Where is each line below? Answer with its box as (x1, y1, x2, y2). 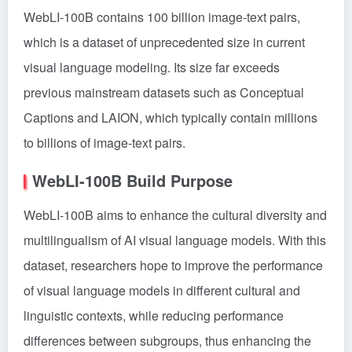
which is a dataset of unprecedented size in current (24, 33, 305, 51)
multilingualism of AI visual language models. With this (24, 231, 326, 249)
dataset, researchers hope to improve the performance (24, 256, 323, 274)
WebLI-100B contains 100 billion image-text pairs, (24, 8, 300, 26)
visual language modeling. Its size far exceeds (24, 58, 280, 76)
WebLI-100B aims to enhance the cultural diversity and (24, 206, 327, 224)
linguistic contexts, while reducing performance (24, 306, 284, 324)
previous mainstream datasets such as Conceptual (24, 83, 304, 101)
